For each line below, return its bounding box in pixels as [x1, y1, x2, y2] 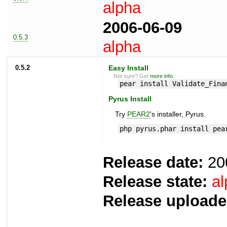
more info [150, 72, 173, 79]
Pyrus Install [108, 95, 152, 103]
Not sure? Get [113, 72, 150, 79]
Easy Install [108, 63, 148, 72]
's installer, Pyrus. [149, 110, 206, 119]
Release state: [103, 173, 207, 191]
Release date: [103, 154, 203, 172]
